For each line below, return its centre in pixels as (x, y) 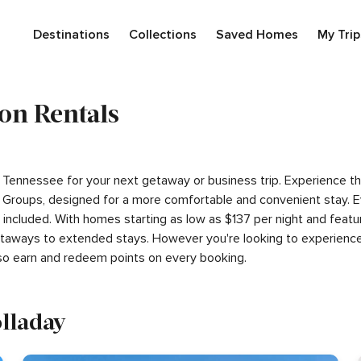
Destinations (71, 35)
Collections (162, 35)
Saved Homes (257, 35)
